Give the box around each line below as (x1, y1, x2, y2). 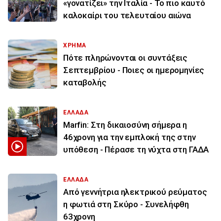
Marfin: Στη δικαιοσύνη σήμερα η (63, 120, 187, 130)
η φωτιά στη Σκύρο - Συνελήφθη (63, 199, 189, 210)
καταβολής (63, 77, 107, 88)
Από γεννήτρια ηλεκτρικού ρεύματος (63, 187, 207, 197)
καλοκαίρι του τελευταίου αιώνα (63, 10, 191, 21)
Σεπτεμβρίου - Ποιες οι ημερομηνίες (63, 65, 205, 75)
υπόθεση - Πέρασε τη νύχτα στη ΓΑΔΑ (63, 145, 209, 155)
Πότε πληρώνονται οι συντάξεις (63, 53, 188, 63)
